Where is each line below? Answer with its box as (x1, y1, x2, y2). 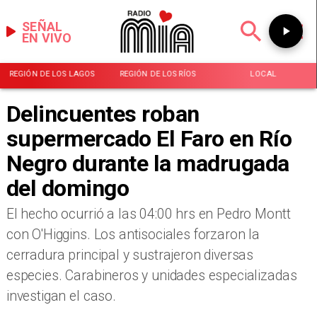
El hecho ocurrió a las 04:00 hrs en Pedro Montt (6, 206, 291, 223)
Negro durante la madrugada (6, 149, 289, 177)
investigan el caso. (6, 288, 116, 305)
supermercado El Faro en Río (6, 125, 292, 152)
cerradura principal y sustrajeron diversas (6, 247, 254, 264)
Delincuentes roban (6, 100, 200, 127)
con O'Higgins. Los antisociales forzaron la (6, 226, 260, 243)
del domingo (6, 174, 129, 202)
